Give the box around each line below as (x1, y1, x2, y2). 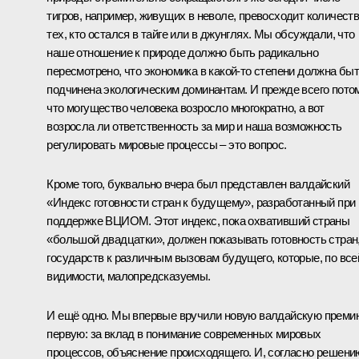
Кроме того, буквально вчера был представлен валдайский (46, 176, 349, 191)
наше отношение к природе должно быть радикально (46, 45, 319, 59)
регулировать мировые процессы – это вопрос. (46, 137, 287, 151)
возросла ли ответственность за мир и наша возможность (46, 119, 342, 133)
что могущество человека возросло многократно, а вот (46, 100, 325, 115)
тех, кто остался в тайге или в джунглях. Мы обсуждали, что (46, 26, 355, 41)
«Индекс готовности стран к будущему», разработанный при (46, 195, 356, 209)
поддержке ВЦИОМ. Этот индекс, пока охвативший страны (46, 213, 350, 228)
